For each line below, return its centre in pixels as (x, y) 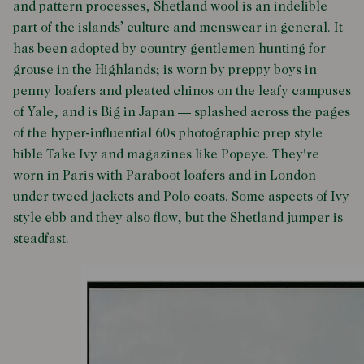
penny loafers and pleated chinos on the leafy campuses (182, 91)
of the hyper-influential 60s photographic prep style (168, 134)
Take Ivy (72, 155)
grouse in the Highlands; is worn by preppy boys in (165, 70)
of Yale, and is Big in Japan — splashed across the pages (182, 113)
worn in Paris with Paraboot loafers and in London (165, 176)
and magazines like (161, 155)
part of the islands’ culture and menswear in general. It (178, 28)
